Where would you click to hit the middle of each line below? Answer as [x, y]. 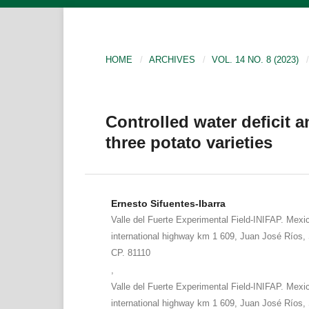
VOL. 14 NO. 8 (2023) [256, 59]
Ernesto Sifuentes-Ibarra [168, 203]
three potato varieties [189, 142]
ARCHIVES [172, 59]
